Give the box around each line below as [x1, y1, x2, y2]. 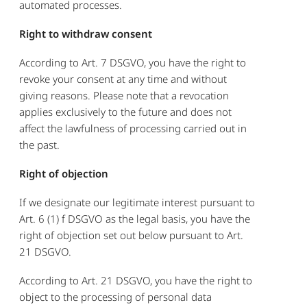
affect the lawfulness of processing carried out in [19, 121, 247, 135]
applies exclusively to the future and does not [19, 104, 232, 119]
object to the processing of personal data [19, 289, 212, 304]
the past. [19, 137, 60, 151]
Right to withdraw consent [19, 26, 153, 40]
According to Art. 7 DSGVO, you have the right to [19, 55, 247, 69]
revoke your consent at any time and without [19, 71, 228, 86]
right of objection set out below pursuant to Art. [19, 228, 244, 242]
